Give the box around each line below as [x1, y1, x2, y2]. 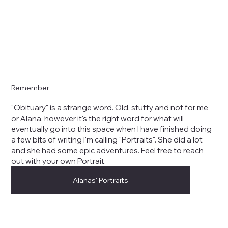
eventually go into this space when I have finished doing [11, 124, 212, 134]
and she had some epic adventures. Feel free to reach [11, 146, 204, 156]
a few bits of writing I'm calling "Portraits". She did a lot [11, 135, 203, 145]
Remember [11, 82, 50, 92]
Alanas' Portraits [73, 176, 129, 185]
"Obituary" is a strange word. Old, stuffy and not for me [11, 103, 209, 113]
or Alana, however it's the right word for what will [11, 113, 184, 124]
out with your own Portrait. [11, 156, 106, 166]
